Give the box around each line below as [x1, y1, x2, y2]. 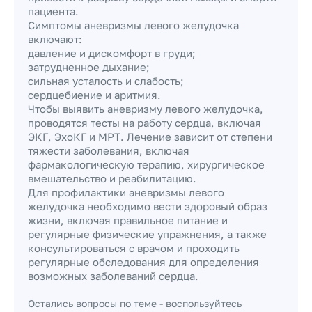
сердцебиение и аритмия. [28, 88, 161, 101]
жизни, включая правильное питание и [28, 214, 228, 226]
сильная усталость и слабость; [28, 75, 184, 87]
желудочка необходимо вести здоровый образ [28, 200, 267, 212]
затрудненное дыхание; [28, 61, 150, 73]
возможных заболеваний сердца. [28, 270, 198, 282]
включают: [28, 33, 82, 45]
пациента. [28, 5, 79, 17]
